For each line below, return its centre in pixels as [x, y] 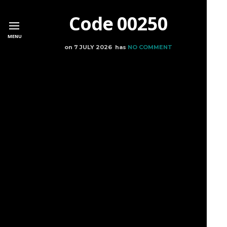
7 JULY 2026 [93, 47]
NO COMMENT [150, 47]
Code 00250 [118, 24]
